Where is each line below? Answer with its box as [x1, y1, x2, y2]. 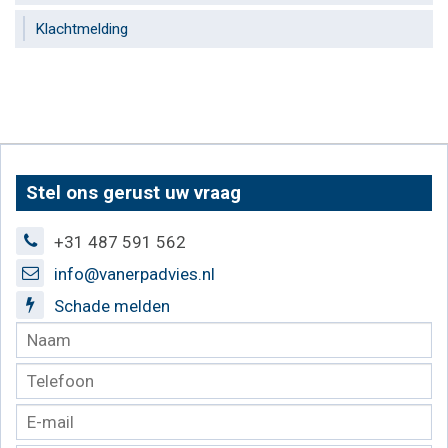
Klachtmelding [35, 19, 128, 38]
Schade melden [54, 296, 170, 317]
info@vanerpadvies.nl [54, 264, 215, 285]
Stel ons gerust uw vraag [26, 182, 241, 205]
